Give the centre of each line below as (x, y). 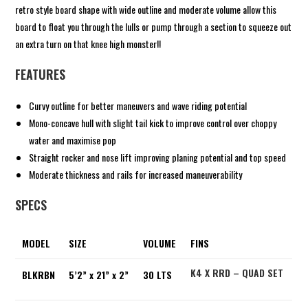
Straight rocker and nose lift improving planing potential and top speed (158, 157)
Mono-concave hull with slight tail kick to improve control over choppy (153, 122)
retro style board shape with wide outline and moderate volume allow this (146, 9)
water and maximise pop (73, 140)
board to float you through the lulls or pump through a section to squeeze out (154, 26)
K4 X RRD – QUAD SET (237, 272)
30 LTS (158, 274)
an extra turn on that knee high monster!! (88, 43)
